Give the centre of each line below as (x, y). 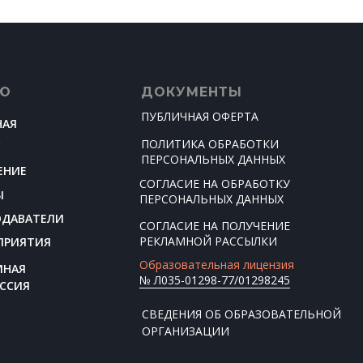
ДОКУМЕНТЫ (192, 92)
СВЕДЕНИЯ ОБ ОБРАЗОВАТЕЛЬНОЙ (241, 314)
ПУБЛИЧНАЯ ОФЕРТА (200, 116)
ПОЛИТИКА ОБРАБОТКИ (210, 144)
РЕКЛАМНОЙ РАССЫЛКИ (208, 241)
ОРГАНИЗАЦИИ (186, 331)
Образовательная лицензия (217, 265)
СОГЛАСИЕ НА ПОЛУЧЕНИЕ (215, 226)
